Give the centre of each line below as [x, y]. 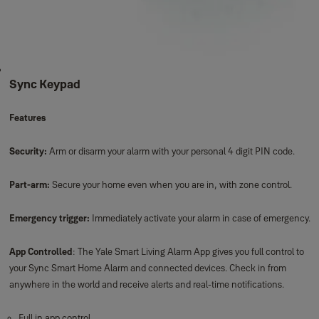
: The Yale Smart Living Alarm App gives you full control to [188, 251]
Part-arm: [30, 184]
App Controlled [41, 251]
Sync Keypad [45, 84]
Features [27, 117]
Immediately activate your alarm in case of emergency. [200, 218]
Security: [29, 151]
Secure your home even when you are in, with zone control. [172, 184]
